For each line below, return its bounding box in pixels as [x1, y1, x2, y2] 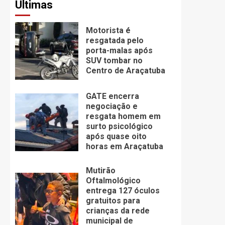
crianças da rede [85, 206, 150, 216]
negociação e [85, 101, 138, 111]
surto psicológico [85, 122, 153, 132]
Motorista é [85, 25, 131, 35]
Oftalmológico [85, 176, 141, 186]
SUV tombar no [85, 55, 143, 65]
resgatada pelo [85, 35, 144, 45]
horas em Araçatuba [85, 142, 163, 152]
